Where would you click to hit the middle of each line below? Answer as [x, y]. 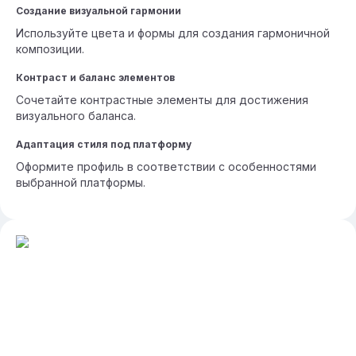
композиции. [50, 49]
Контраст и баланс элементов [95, 77]
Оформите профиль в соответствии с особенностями [166, 166]
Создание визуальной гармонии [99, 11]
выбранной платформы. [81, 182]
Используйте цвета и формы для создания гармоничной [173, 33]
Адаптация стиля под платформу [104, 144]
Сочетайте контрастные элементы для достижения [162, 100]
